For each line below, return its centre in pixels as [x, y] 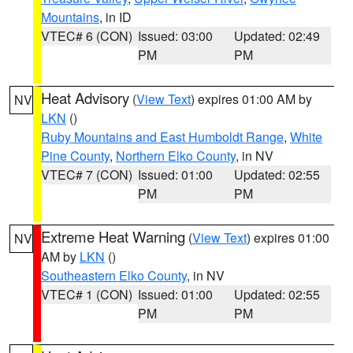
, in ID [115, 17]
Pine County [75, 156]
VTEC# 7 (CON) [87, 175]
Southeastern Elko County [114, 275]
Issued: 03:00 [175, 36]
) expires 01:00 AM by [251, 99]
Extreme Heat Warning [113, 236]
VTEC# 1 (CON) [87, 294]
